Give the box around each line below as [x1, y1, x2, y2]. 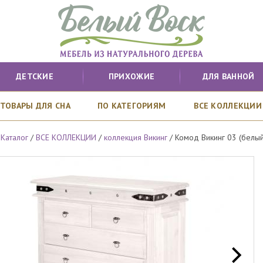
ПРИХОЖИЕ [108, 71, 155, 82]
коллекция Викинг [104, 132, 168, 143]
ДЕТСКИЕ [16, 71, 53, 82]
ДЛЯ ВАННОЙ [202, 71, 255, 82]
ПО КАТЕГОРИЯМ [97, 100, 166, 111]
